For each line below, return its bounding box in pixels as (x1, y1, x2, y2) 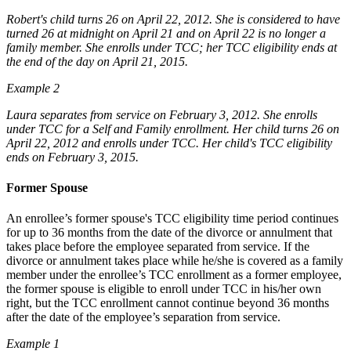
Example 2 (6, 81, 60, 95)
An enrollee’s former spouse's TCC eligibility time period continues (6, 212, 338, 226)
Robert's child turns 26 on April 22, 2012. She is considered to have (6, 12, 340, 26)
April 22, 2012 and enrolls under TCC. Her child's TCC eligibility (6, 136, 332, 150)
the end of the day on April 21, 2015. (6, 54, 188, 68)
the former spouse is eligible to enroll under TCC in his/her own (6, 282, 321, 296)
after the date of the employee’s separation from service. (6, 310, 280, 324)
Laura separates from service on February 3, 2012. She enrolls (6, 107, 317, 121)
